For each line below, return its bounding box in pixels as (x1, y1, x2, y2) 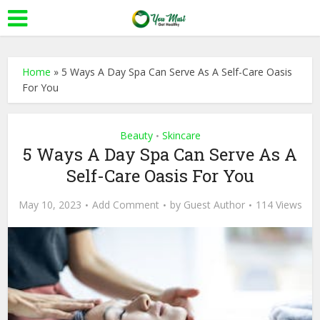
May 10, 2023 (18, 198, 81, 211)
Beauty (119, 129, 153, 142)
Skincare (161, 129, 201, 142)
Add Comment (91, 198, 159, 211)
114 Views (255, 198, 302, 211)
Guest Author (183, 198, 245, 211)
